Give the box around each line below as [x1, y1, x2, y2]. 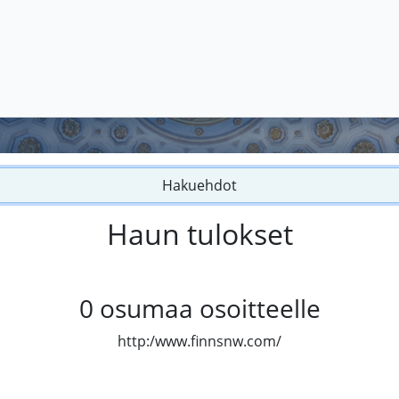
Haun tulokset [106, 215, 293, 254]
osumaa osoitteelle [99, 291, 321, 326]
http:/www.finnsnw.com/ [118, 331, 281, 352]
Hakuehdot [162, 175, 237, 196]
